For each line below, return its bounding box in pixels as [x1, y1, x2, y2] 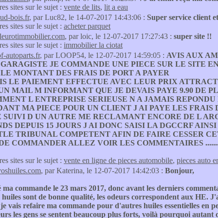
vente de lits [64, 3, 100, 11]
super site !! [174, 32, 212, 40]
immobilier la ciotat [64, 41, 123, 49]
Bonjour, [165, 166, 194, 175]
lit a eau [104, 3, 128, 11]
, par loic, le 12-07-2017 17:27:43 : [65, 32, 174, 40]
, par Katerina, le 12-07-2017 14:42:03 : [41, 166, 165, 175]
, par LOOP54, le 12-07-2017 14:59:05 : [40, 51, 166, 59]
